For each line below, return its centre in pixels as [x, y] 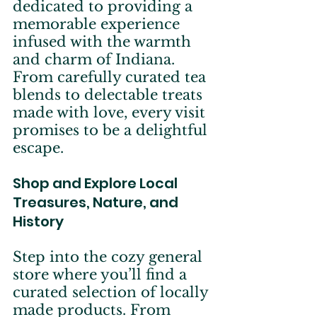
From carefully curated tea [111, 77]
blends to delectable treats [110, 95]
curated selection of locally [113, 293]
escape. [38, 148]
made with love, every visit [111, 113]
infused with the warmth [104, 42]
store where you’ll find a [102, 275]
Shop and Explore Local [97, 184]
